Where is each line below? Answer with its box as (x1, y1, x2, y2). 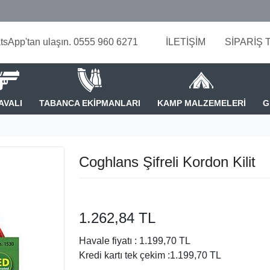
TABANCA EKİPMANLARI (39, 98, 140, 108)
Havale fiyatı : (78, 235, 137, 246)
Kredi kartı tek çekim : (78, 250, 170, 260)
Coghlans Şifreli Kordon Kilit (78, 153, 256, 170)
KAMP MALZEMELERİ (157, 98, 246, 108)
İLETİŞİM (166, 37, 206, 48)
